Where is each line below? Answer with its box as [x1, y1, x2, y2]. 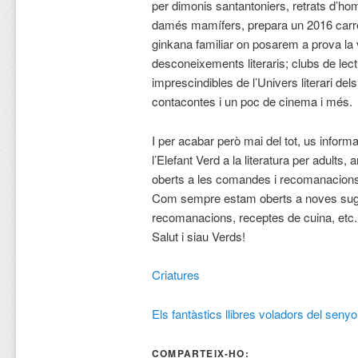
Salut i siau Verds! [151, 227, 245, 245]
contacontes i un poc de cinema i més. [151, 93, 352, 110]
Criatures [151, 266, 200, 284]
